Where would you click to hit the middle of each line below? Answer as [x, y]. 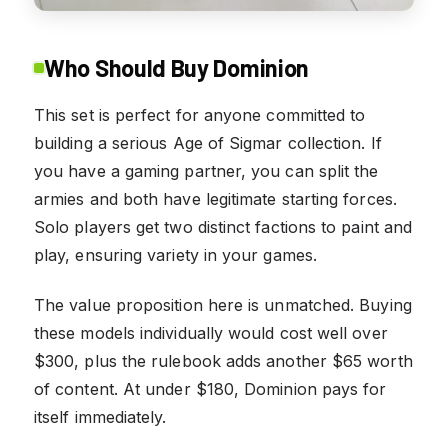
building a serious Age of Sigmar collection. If [208, 142]
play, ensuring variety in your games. [175, 254]
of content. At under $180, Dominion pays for [210, 388]
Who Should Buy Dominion [177, 67]
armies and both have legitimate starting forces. [215, 198]
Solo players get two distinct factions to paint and [223, 226]
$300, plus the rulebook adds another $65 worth [223, 360]
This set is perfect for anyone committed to [200, 114]
